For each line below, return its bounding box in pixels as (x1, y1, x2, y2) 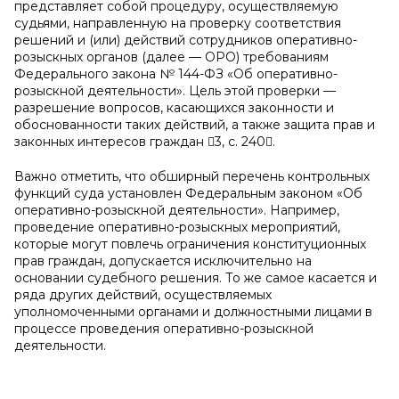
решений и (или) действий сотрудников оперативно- (14, 32, 357, 48)
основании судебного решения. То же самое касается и (14, 270, 377, 286)
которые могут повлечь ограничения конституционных (14, 236, 366, 252)
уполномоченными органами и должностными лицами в (14, 304, 372, 320)
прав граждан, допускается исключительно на (14, 253, 312, 269)
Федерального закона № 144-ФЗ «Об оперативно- (14, 66, 338, 82)
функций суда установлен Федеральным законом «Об (14, 185, 362, 201)
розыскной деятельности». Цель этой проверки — (14, 83, 336, 99)
